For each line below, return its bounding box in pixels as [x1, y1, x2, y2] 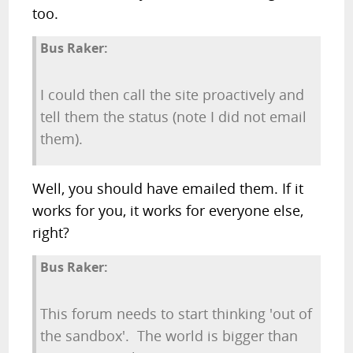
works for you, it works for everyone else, [32, 201, 304, 220]
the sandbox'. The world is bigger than [40, 326, 299, 345]
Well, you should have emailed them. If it [32, 179, 304, 198]
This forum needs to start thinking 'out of [40, 304, 313, 323]
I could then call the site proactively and [40, 85, 305, 104]
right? [32, 223, 70, 242]
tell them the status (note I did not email [40, 107, 307, 126]
